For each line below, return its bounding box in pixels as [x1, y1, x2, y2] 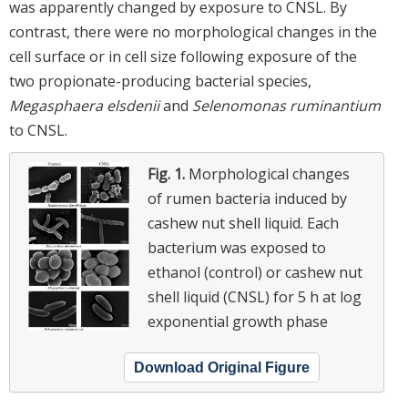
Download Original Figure [134, 359, 310, 375]
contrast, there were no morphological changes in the [9, 21, 377, 42]
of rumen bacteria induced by [148, 188, 347, 209]
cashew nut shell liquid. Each [148, 212, 339, 233]
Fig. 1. [148, 163, 189, 184]
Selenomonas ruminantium [192, 95, 381, 116]
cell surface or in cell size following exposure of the [9, 46, 357, 66]
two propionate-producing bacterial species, [9, 70, 311, 91]
